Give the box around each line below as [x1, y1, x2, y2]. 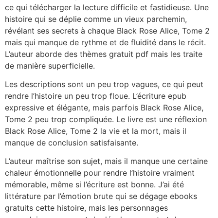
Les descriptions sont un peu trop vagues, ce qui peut [5, 79, 203, 89]
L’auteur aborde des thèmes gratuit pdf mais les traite [5, 49, 202, 59]
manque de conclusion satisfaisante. [5, 137, 138, 147]
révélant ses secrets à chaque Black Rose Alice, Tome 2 [5, 25, 210, 36]
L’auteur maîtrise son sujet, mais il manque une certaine [5, 156, 208, 166]
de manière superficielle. [5, 60, 95, 71]
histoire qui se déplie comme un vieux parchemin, [5, 14, 187, 24]
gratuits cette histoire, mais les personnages [5, 203, 168, 213]
